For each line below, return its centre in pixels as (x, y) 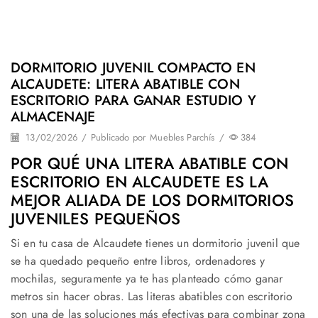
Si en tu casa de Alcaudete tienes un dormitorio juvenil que (155, 243)
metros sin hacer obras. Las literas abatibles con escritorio (152, 296)
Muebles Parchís (182, 138)
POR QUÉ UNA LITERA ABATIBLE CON (149, 163)
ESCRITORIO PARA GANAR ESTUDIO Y (133, 100)
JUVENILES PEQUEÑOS (95, 218)
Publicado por (119, 138)
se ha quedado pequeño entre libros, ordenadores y (138, 261)
